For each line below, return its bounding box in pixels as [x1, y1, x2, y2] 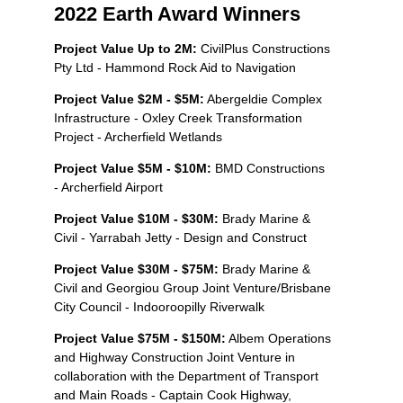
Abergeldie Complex [204, 91, 322, 106]
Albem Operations [226, 330, 331, 345]
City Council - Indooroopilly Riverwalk [54, 299, 264, 314]
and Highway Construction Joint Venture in [54, 349, 295, 364]
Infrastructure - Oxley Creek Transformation [54, 110, 302, 125]
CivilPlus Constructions [201, 40, 330, 56]
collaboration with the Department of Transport [54, 368, 318, 383]
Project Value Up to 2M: [54, 40, 201, 56]
